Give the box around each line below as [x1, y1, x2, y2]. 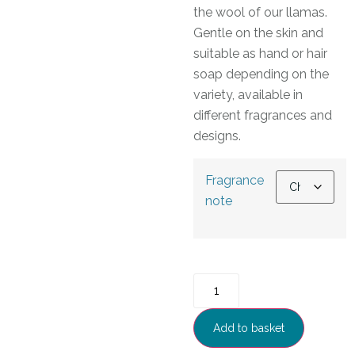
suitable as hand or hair [193, 46, 327, 62]
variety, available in [193, 87, 303, 103]
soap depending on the [193, 67, 329, 82]
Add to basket [213, 322, 284, 335]
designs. [193, 128, 241, 144]
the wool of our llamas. [193, 5, 327, 21]
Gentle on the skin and [193, 25, 323, 41]
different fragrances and [193, 108, 332, 124]
